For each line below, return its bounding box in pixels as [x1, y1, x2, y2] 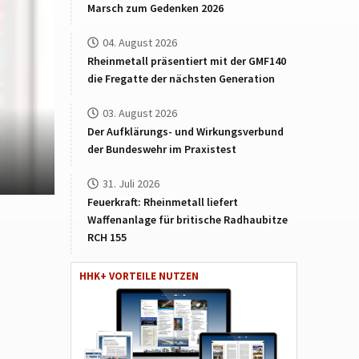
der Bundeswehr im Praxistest [87, 142, 237, 156]
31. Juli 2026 [103, 176, 160, 191]
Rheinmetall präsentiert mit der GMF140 [87, 54, 287, 68]
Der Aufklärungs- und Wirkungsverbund [87, 124, 284, 139]
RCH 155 [87, 230, 127, 244]
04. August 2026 [103, 35, 178, 50]
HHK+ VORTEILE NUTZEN [79, 269, 200, 283]
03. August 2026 [103, 106, 178, 120]
